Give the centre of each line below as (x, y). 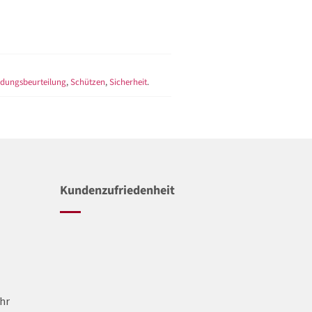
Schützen (88, 82)
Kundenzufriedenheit (117, 190)
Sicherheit (128, 82)
